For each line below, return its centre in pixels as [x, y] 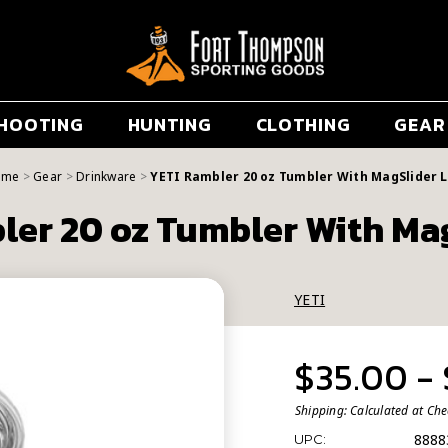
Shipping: [321, 410]
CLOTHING [303, 125]
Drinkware [106, 176]
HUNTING [169, 125]
